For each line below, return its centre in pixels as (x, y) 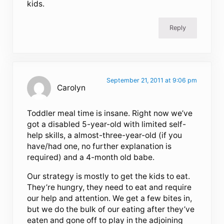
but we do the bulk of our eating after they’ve (111, 209)
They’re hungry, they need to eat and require (109, 187)
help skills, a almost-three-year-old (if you (105, 135)
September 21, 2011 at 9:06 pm (151, 80)
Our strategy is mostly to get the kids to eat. (109, 176)
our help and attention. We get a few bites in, (110, 198)
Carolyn (71, 87)
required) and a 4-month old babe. (91, 157)
